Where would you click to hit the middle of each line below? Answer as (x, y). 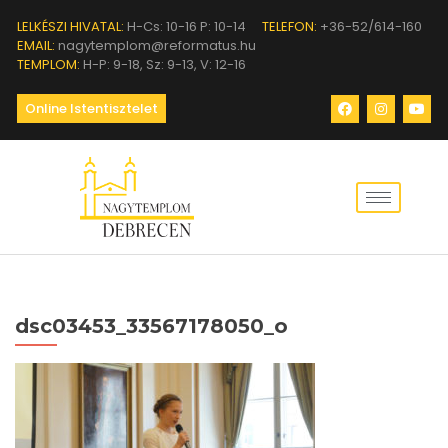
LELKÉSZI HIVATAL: (70, 26)
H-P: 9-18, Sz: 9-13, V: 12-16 (163, 64)
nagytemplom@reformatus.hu (155, 45)
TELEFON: (289, 26)
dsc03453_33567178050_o (151, 326)
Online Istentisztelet (91, 108)
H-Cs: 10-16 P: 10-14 (185, 26)
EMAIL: (36, 45)
